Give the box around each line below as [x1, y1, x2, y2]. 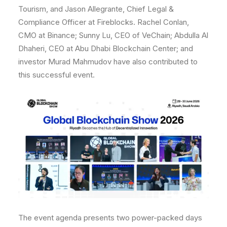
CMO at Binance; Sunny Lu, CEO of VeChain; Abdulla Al [18, 30, 208, 40]
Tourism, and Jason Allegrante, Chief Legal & [18, 4, 174, 14]
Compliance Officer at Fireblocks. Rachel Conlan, [18, 17, 189, 27]
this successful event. [18, 69, 95, 80]
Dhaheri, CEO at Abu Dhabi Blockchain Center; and [18, 43, 193, 53]
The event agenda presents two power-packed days [18, 212, 202, 222]
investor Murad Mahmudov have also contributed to [18, 56, 198, 66]
